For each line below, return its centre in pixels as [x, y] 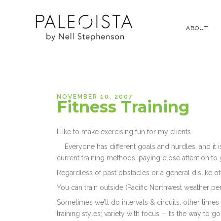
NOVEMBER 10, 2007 [95, 97]
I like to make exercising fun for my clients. [125, 132]
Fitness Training [123, 107]
